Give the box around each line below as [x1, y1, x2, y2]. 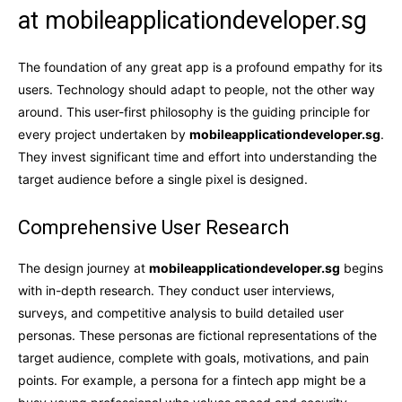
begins [340, 259, 383, 275]
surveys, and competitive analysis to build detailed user [18, 304, 344, 320]
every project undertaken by [18, 126, 189, 142]
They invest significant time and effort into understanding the [18, 148, 377, 164]
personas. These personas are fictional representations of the [18, 327, 377, 343]
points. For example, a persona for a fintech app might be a [18, 371, 366, 388]
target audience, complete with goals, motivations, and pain [18, 349, 369, 365]
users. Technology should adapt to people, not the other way [18, 81, 375, 97]
